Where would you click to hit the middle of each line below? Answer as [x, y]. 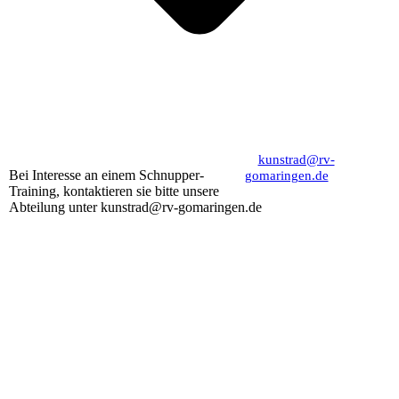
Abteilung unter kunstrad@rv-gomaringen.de [135, 207]
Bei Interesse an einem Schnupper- [106, 175]
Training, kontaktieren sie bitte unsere [114, 191]
